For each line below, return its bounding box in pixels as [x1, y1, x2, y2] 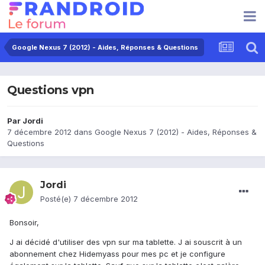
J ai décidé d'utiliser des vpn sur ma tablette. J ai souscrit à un [9, 237, 242, 247]
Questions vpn [7, 83, 94, 98]
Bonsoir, [9, 218, 39, 228]
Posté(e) [40, 194, 73, 204]
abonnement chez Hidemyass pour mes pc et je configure [9, 249, 225, 259]
